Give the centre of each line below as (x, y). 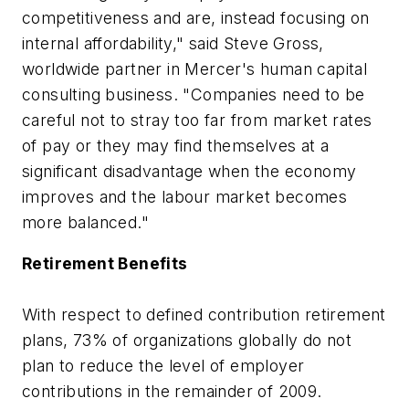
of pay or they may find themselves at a (176, 145)
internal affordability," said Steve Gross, (173, 43)
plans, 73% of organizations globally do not (187, 341)
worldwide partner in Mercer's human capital (195, 68)
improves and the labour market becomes (185, 196)
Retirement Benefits (105, 264)
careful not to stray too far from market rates (197, 120)
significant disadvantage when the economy (189, 171)
